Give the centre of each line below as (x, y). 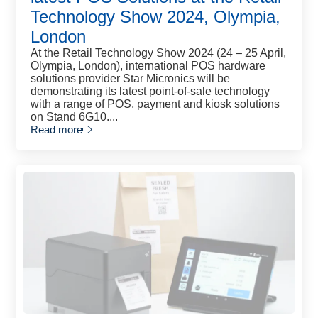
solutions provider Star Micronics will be (130, 78)
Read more (56, 130)
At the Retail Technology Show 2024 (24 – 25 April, (158, 53)
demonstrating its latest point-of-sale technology (150, 91)
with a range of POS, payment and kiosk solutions (155, 104)
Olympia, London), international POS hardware (148, 66)
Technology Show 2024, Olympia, (155, 17)
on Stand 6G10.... (74, 117)
